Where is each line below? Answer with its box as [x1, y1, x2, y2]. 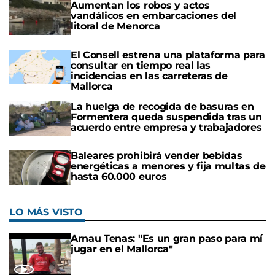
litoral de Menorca [71, 20, 160, 33]
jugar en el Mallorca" [71, 243, 173, 255]
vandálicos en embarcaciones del [71, 10, 237, 22]
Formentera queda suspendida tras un [71, 110, 262, 123]
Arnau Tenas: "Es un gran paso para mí [71, 233, 263, 245]
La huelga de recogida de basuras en [71, 100, 254, 112]
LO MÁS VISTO [9, 206, 83, 219]
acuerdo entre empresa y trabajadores [71, 121, 262, 133]
